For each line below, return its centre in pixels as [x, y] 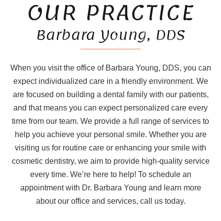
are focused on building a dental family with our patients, [110, 94]
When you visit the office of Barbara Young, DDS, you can [110, 68]
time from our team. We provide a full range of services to [110, 121]
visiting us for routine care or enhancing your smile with [110, 148]
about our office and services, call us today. [110, 201]
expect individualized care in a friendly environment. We [110, 81]
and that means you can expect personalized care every [110, 108]
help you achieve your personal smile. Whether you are [110, 134]
